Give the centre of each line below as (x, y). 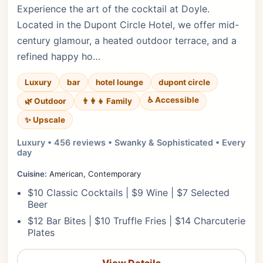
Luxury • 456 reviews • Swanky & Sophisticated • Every (131, 142)
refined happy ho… (59, 56)
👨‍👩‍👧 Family (107, 101)
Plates (41, 232)
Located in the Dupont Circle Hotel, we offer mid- (128, 25)
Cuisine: (32, 174)
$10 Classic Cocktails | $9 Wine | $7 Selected (129, 193)
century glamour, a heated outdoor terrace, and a (127, 41)
